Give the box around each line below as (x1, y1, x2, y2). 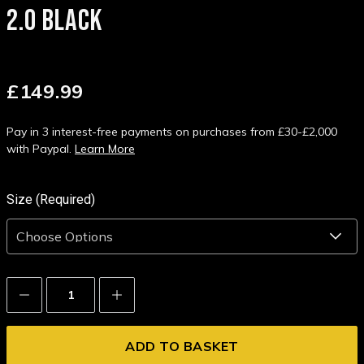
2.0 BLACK (6, 4, 102, 40)
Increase (107, 283, 162, 300)
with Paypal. (6, 141, 75, 157)
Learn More (75, 141, 135, 157)
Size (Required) (6, 192, 95, 208)
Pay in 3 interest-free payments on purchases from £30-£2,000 (6, 124, 337, 140)
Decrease (15, 283, 76, 300)
